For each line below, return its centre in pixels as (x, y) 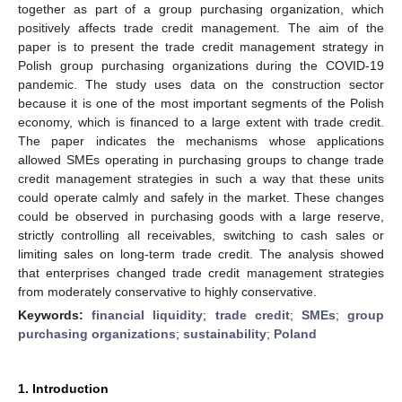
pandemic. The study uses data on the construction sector (201, 84)
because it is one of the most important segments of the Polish (201, 103)
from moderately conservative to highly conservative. (167, 291)
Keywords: (55, 315)
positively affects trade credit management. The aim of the (201, 27)
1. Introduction (63, 388)
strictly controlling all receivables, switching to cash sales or (201, 235)
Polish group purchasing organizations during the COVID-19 (201, 65)
